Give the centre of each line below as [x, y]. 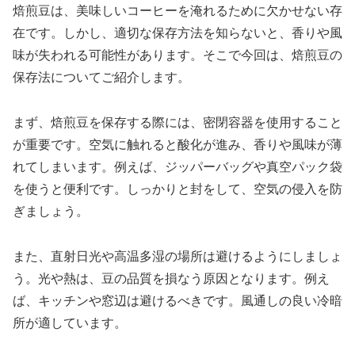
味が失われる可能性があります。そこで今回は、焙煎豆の [177, 55]
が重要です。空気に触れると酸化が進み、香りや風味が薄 [177, 144]
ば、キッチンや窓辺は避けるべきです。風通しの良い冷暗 [177, 300]
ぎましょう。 [51, 211]
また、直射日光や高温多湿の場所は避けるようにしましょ [177, 256]
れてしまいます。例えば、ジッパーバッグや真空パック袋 [177, 166]
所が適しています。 [70, 323]
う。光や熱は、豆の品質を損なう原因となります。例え [171, 278]
